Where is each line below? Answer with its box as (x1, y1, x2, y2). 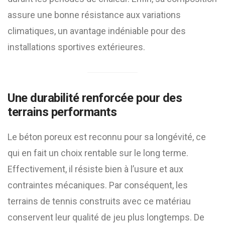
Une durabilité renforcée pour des (8, 91, 182, 105)
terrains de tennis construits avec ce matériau (8, 196, 191, 206)
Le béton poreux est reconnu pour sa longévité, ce (8, 132, 206, 142)
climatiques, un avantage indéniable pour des (8, 26, 186, 36)
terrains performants (8, 105, 117, 119)
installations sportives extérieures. (8, 42, 145, 52)
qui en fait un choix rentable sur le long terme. (8, 148, 188, 158)
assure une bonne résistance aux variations (8, 10, 181, 20)
